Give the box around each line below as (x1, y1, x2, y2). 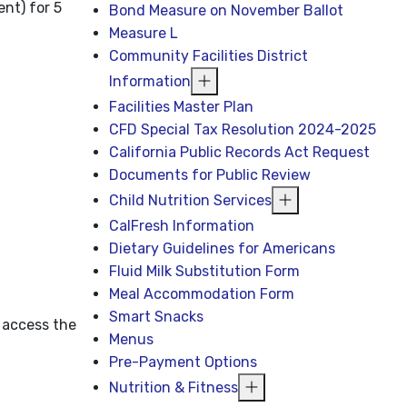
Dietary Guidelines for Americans (109, 240, 336, 257)
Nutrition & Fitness (109, 379, 239, 396)
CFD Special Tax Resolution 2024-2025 (109, 121, 377, 138)
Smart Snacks (109, 308, 204, 325)
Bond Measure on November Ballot (109, 2, 344, 19)
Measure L (109, 25, 179, 42)
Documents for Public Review (109, 166, 312, 184)
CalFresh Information (109, 217, 255, 234)
